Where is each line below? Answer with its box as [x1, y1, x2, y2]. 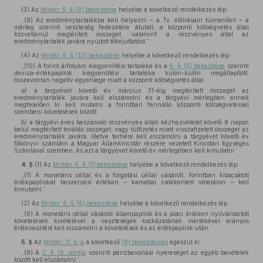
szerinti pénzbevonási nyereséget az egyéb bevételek [86, 249, 249, 256]
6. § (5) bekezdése [169, 62, 225, 69]
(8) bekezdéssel [122, 238, 168, 245]
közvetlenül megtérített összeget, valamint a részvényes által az [14, 31, 249, 38]
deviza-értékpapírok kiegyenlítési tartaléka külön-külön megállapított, [14, 69, 249, 76]
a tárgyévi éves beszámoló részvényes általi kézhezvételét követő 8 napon [27, 119, 249, 126]
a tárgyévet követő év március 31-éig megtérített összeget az [27, 87, 249, 94]
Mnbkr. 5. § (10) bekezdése [41, 52, 120, 59]
